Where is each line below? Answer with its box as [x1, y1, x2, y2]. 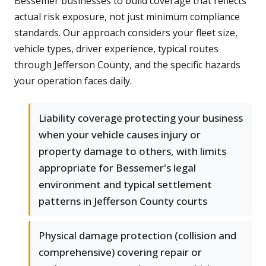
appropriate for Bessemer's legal [39, 161, 196, 175]
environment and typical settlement [39, 178, 212, 192]
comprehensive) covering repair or [39, 245, 202, 259]
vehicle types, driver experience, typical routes [14, 42, 218, 56]
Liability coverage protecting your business [39, 111, 243, 125]
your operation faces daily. [14, 74, 132, 88]
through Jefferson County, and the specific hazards [14, 58, 240, 72]
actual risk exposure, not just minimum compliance [14, 10, 240, 24]
